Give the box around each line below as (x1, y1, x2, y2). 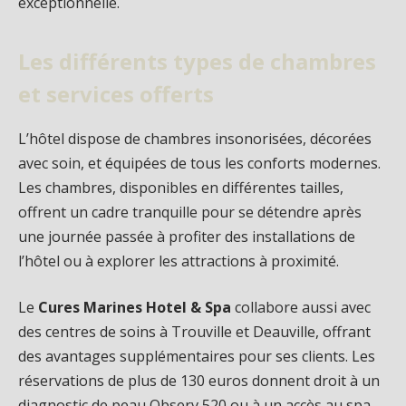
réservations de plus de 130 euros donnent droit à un (18, 371, 380, 391)
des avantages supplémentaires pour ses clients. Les (18, 346, 375, 367)
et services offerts (18, 78, 214, 109)
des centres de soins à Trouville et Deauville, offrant (18, 322, 371, 343)
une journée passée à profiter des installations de (18, 226, 355, 246)
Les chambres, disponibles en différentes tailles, (18, 177, 343, 198)
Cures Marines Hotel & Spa (38, 297, 231, 318)
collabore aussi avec (231, 297, 371, 318)
